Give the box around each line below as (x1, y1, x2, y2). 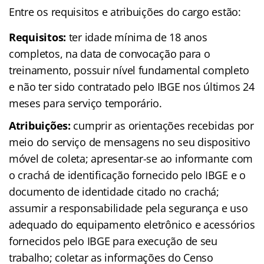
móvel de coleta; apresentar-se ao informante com (9, 151, 253, 166)
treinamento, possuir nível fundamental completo (9, 62, 249, 77)
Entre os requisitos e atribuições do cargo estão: (9, 4, 241, 19)
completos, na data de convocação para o (9, 46, 210, 61)
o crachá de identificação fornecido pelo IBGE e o (9, 167, 246, 182)
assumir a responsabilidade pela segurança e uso (9, 200, 248, 215)
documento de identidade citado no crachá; (9, 184, 219, 199)
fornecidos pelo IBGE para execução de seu (9, 233, 217, 248)
